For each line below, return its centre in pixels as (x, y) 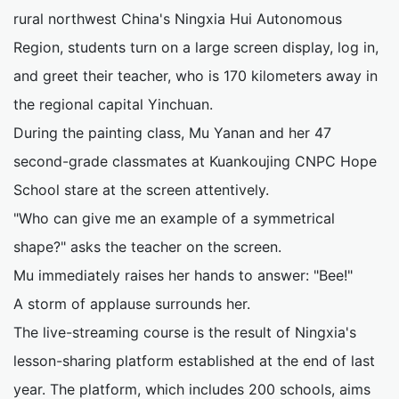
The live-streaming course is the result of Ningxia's (185, 332)
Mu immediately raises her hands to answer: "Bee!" (183, 275)
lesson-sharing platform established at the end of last (194, 360)
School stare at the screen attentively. (141, 189)
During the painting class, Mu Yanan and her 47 (172, 132)
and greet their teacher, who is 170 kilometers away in (195, 75)
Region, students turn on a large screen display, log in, (196, 47)
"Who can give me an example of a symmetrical (174, 218)
